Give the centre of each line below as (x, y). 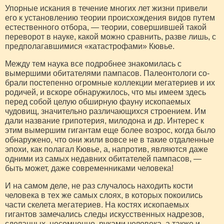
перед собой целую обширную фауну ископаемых (98, 101)
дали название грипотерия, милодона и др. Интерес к (104, 120)
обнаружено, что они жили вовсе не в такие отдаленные (109, 139)
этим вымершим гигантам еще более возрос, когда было (110, 130)
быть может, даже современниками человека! (89, 168)
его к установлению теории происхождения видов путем (110, 17)
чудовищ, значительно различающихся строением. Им (105, 111)
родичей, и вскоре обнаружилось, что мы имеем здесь (105, 92)
